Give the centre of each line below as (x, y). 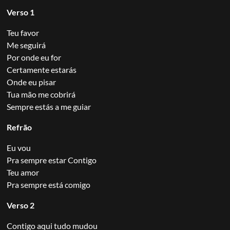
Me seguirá (26, 45)
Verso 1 (20, 12)
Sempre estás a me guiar (49, 106)
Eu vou (18, 147)
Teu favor (23, 32)
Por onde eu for (34, 57)
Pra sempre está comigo (48, 184)
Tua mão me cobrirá (41, 94)
